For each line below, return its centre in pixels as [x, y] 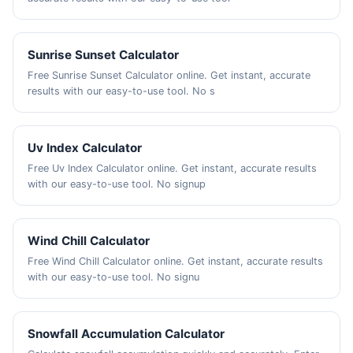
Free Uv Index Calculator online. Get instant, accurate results [173, 168]
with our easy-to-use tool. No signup [117, 184]
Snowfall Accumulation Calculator [126, 334]
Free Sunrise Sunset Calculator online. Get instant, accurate [169, 75]
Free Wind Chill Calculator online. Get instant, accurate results [176, 261]
